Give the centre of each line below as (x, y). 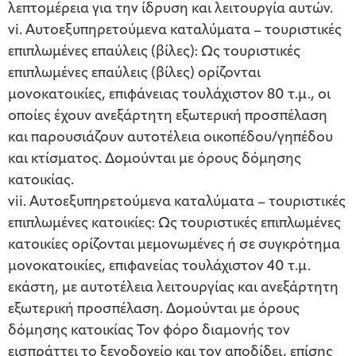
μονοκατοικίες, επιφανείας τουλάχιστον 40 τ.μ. (159, 267)
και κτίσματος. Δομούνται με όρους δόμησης (155, 160)
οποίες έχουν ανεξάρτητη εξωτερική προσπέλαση (168, 117)
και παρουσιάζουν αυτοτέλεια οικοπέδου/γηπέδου (170, 138)
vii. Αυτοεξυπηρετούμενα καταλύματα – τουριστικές (177, 203)
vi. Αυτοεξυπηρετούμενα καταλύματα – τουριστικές (175, 31)
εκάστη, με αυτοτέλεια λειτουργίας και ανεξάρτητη (173, 288)
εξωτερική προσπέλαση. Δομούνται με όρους (154, 310)
